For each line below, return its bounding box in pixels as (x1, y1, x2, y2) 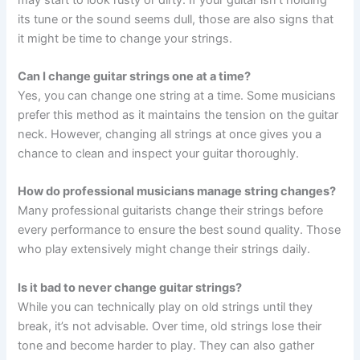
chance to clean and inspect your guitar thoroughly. (18, 145, 300, 161)
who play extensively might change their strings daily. (18, 242, 311, 257)
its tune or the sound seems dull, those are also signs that (18, 11, 334, 27)
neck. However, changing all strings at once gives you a (18, 126, 322, 141)
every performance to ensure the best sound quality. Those (18, 223, 342, 238)
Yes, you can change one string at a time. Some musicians (18, 88, 337, 103)
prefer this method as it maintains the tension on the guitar (18, 107, 339, 122)
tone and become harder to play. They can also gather (18, 337, 315, 353)
